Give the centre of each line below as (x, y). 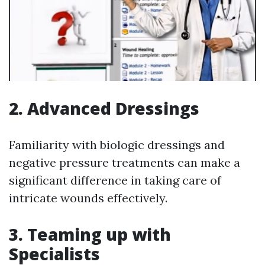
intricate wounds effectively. (88, 198)
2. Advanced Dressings (104, 109)
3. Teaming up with (90, 235)
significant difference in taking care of (115, 180)
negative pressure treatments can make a (125, 163)
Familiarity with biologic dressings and (117, 145)
